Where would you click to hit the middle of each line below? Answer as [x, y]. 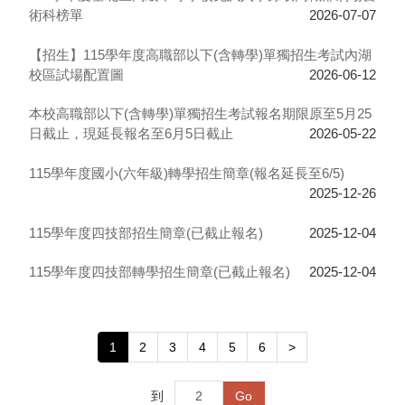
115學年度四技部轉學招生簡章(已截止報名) [159, 273]
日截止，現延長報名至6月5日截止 [131, 134]
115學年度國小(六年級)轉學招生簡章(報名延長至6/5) [186, 174]
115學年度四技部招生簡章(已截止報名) [146, 233]
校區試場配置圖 [76, 75]
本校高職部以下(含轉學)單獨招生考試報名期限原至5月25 [200, 114]
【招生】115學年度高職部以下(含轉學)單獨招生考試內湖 [200, 55]
